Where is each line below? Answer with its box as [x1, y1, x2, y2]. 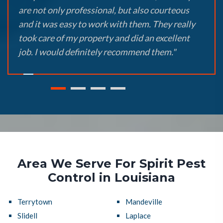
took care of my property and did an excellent [18, 32, 190, 44]
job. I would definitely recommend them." [18, 46, 176, 58]
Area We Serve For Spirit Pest [17, 156, 206, 171]
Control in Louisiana [48, 170, 175, 185]
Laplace [125, 211, 151, 221]
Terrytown [17, 197, 52, 207]
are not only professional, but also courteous [18, 4, 189, 16]
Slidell [17, 211, 37, 221]
